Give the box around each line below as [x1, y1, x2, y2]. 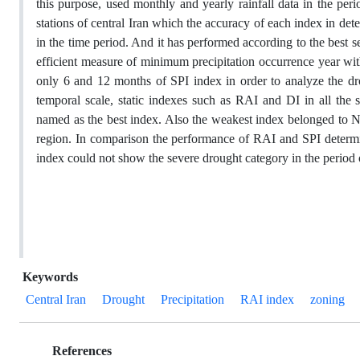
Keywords [22, 269, 78, 285]
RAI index [240, 292, 294, 308]
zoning [310, 292, 345, 308]
